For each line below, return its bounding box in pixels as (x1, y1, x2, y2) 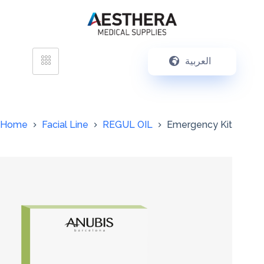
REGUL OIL (103, 119, 153, 131)
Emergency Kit (167, 119, 232, 131)
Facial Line (42, 119, 88, 131)
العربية (184, 55, 211, 67)
